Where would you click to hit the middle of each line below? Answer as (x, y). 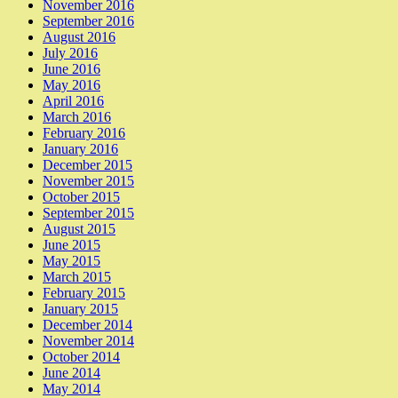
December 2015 (88, 164)
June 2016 (72, 68)
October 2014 (81, 356)
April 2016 (73, 100)
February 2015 (84, 292)
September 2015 (88, 212)
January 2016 (80, 148)
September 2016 (88, 20)
